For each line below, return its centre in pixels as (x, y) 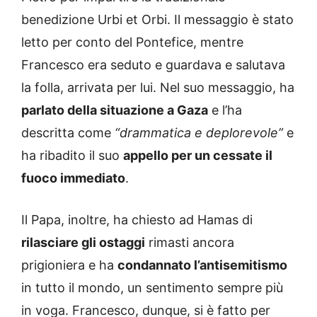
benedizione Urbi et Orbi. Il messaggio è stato (157, 19)
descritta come (68, 132)
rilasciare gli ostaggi (83, 242)
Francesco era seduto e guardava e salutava (153, 64)
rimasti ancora (190, 242)
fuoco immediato (73, 178)
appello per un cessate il (198, 155)
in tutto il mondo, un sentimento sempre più (152, 287)
